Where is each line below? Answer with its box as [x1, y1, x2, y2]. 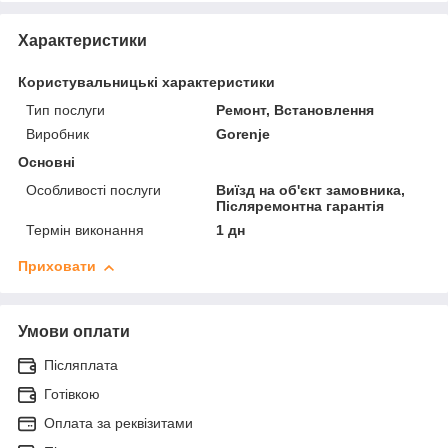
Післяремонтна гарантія [216, 198, 385, 215]
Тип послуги [26, 102, 105, 119]
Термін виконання [26, 222, 144, 239]
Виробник [26, 126, 89, 143]
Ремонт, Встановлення [216, 102, 375, 119]
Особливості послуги [26, 182, 161, 199]
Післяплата [44, 357, 118, 374]
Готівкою [44, 386, 100, 403]
